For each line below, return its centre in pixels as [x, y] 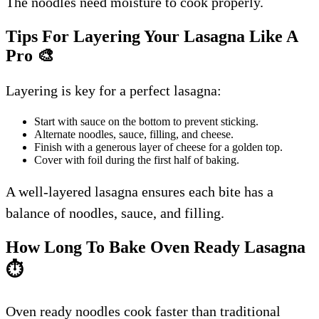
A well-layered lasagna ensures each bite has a [140, 191]
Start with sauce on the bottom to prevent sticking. [146, 121]
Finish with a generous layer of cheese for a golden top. [158, 147]
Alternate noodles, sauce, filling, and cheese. [134, 134]
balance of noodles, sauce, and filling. [115, 213]
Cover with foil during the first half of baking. [137, 159]
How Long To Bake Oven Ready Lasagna [156, 247]
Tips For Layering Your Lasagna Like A [152, 36]
